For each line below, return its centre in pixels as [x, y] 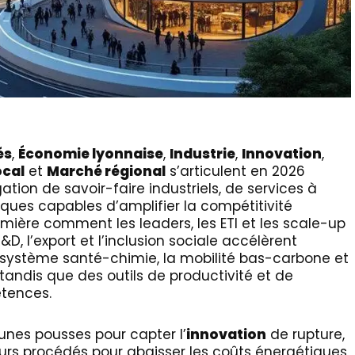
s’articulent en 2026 [235, 171]
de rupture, [305, 334]
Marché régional [106, 171]
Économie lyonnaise [91, 154]
